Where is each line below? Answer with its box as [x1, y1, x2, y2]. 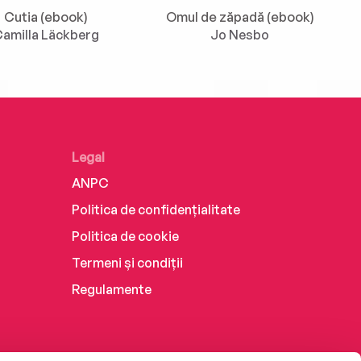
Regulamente [72, 280, 152, 297]
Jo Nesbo [210, 27, 270, 43]
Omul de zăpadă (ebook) [165, 9, 314, 25]
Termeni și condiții [72, 254, 184, 271]
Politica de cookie [72, 227, 180, 244]
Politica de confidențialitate [72, 201, 241, 218]
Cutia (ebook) [3, 9, 88, 25]
